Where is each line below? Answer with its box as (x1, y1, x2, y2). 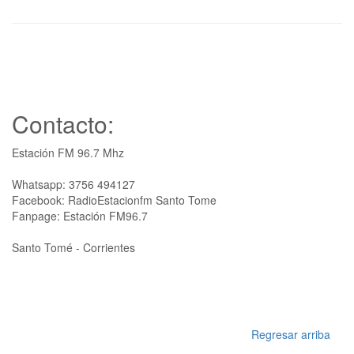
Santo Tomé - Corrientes (12, 239, 135, 255)
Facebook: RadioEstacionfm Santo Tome (12, 191, 217, 208)
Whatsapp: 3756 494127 (12, 175, 135, 192)
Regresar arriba (251, 326, 330, 342)
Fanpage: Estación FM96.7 (12, 207, 148, 224)
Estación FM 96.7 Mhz (12, 144, 124, 160)
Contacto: (12, 106, 114, 141)
